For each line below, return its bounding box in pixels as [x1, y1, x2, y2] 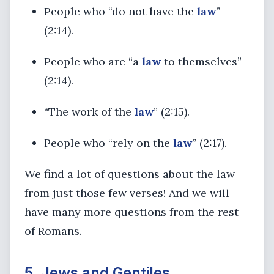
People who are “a [44, 54, 142, 68]
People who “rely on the [44, 136, 173, 150]
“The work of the [44, 105, 135, 119]
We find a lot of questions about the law [24, 167, 235, 181]
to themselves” [161, 54, 242, 68]
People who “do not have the [44, 4, 197, 18]
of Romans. [24, 224, 82, 238]
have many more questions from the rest [24, 205, 239, 219]
